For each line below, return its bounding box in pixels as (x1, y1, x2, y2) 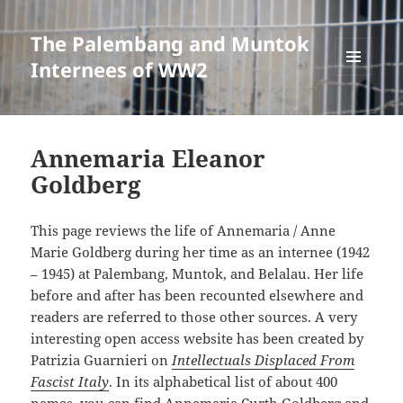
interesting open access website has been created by (31, 329, 364, 348)
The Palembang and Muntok (31, 30, 310, 58)
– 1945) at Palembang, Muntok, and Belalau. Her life (31, 264, 364, 283)
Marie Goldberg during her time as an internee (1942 (31, 243, 371, 262)
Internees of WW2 (31, 56, 209, 84)
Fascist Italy (31, 372, 110, 391)
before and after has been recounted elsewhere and (31, 286, 364, 305)
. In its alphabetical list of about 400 (109, 372, 338, 391)
